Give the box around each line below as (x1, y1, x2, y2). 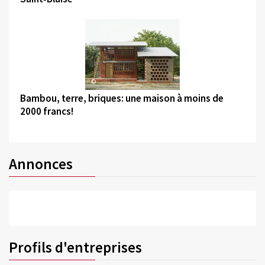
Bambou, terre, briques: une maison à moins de (20, 91, 224, 105)
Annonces (9, 154, 73, 174)
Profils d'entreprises (9, 237, 142, 257)
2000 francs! (20, 104, 73, 118)
